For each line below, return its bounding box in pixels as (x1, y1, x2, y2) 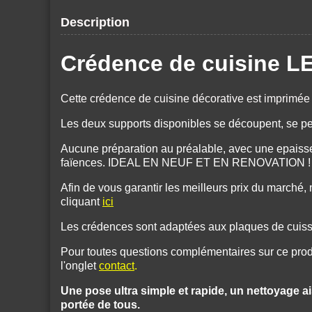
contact (99, 260, 134, 272)
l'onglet (61, 260, 99, 272)
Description (61, 15, 130, 29)
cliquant (61, 196, 102, 208)
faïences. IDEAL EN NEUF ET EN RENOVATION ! (61, 157, 311, 169)
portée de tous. (61, 299, 140, 311)
